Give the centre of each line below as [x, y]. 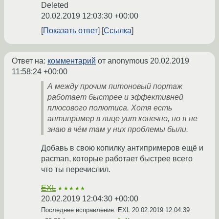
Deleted [55, 5]
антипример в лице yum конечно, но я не [122, 119]
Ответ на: [30, 61]
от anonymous [123, 61]
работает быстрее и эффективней [115, 97]
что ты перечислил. [76, 170]
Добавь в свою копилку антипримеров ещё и [122, 148]
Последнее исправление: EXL [87, 210]
